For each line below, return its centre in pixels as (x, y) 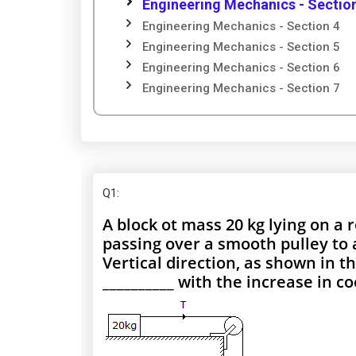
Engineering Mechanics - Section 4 (241, 26)
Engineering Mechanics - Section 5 (241, 47)
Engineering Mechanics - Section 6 (241, 68)
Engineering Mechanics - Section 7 (241, 88)
